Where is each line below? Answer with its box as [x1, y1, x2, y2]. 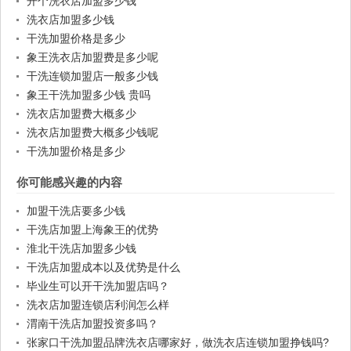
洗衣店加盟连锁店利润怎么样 [27, 299, 169, 312]
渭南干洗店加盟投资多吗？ [27, 317, 158, 331]
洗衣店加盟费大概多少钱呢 [27, 126, 158, 139]
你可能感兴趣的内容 [16, 175, 122, 190]
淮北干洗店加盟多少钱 [27, 242, 136, 255]
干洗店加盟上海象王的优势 [27, 223, 158, 237]
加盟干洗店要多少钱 [27, 204, 125, 218]
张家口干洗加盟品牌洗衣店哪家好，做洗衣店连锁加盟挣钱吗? [27, 336, 329, 349]
